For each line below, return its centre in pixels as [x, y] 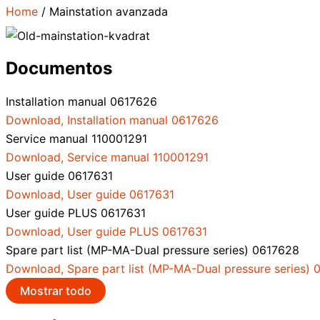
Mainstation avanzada [109, 11]
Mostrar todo [56, 290]
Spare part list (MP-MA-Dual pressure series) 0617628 [152, 250]
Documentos [59, 68]
